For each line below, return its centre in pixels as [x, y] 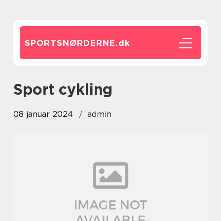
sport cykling [68, 89]
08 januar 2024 [43, 114]
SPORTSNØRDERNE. [72, 43]
